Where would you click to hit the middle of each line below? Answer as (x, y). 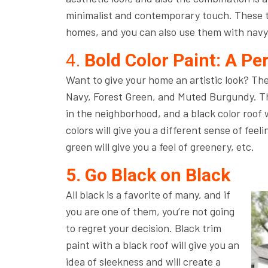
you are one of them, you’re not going (150, 211)
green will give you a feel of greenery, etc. (161, 147)
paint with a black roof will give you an (152, 245)
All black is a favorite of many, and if (148, 194)
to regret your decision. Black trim (143, 228)
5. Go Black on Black (148, 175)
